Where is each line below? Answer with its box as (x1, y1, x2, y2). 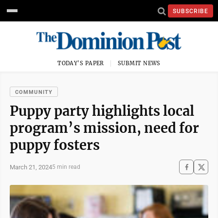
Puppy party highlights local (10, 103, 194, 119)
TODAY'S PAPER (57, 60, 104, 67)
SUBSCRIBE (173, 7, 208, 15)
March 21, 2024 (10, 163, 52, 171)
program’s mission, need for (10, 120, 199, 136)
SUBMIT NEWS (118, 60, 161, 67)
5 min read (52, 163, 80, 170)
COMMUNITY (15, 89, 53, 95)
